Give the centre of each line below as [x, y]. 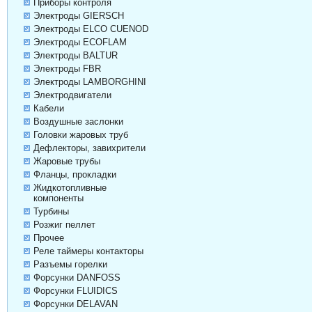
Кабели [48, 109]
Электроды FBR [67, 69]
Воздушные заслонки [78, 122]
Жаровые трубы [67, 162]
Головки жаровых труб [80, 135]
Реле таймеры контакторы [88, 251]
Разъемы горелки [70, 265]
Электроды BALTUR [75, 56]
